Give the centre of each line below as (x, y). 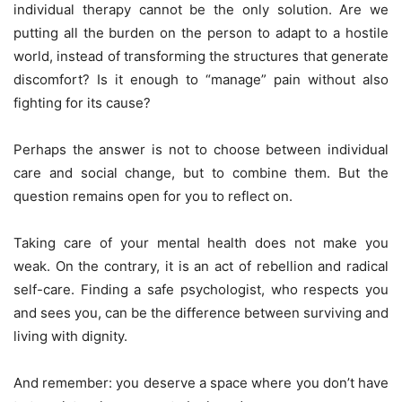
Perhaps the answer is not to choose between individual (201, 149)
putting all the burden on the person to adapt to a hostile (201, 32)
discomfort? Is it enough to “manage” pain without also (201, 79)
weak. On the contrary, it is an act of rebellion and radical (201, 266)
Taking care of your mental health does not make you (201, 242)
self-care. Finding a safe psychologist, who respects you (201, 289)
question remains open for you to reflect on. (153, 196)
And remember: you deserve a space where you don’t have (201, 382)
